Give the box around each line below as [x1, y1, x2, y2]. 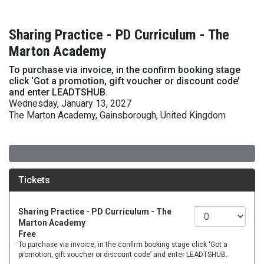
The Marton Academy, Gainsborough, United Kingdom [9, 110, 226, 121]
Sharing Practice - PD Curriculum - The [9, 27, 229, 43]
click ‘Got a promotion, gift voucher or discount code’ [9, 75, 240, 87]
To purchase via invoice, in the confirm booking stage [9, 64, 240, 75]
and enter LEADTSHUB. [9, 87, 108, 98]
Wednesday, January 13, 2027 [9, 98, 131, 109]
